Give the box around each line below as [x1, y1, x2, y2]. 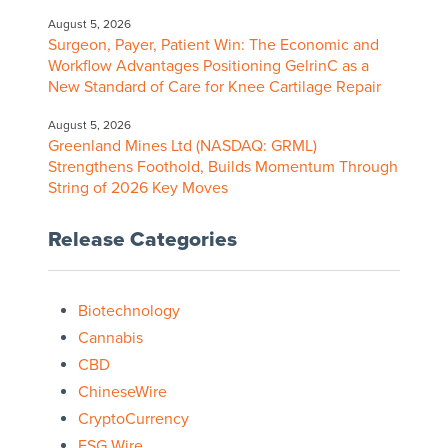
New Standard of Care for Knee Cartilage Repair [47, 77, 381, 98]
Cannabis [77, 328, 143, 349]
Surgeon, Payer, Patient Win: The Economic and [47, 35, 379, 56]
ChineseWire [77, 382, 167, 403]
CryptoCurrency [77, 409, 189, 430]
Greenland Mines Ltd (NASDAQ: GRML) [47, 136, 317, 157]
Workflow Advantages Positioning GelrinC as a [47, 56, 369, 77]
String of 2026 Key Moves [47, 178, 228, 199]
